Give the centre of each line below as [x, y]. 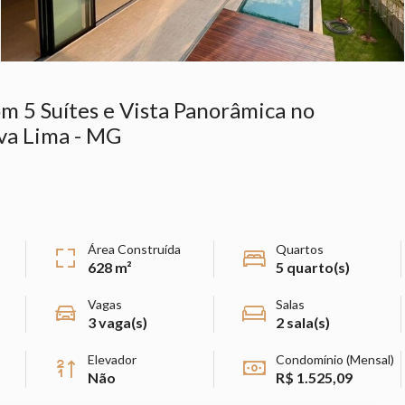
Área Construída [134, 249]
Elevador [112, 359]
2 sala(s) [302, 322]
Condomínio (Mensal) [334, 359]
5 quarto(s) [312, 267]
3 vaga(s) [118, 322]
